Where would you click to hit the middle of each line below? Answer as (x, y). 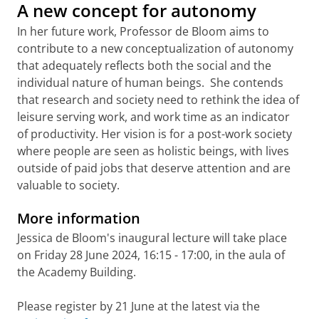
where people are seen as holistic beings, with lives (153, 151)
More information (79, 218)
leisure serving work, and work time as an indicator (153, 117)
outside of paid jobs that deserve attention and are (154, 168)
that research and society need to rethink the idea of (158, 100)
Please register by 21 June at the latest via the (138, 306)
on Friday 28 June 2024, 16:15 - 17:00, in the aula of (151, 255)
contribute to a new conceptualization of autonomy (155, 48)
